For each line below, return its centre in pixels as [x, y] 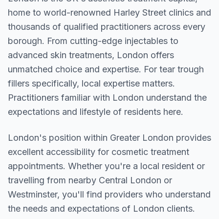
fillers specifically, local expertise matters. [91, 83]
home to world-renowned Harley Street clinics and [109, 12]
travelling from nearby [53, 180]
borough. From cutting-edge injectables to [93, 41]
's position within [75, 138]
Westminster [33, 194]
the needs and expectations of [70, 208]
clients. [180, 208]
